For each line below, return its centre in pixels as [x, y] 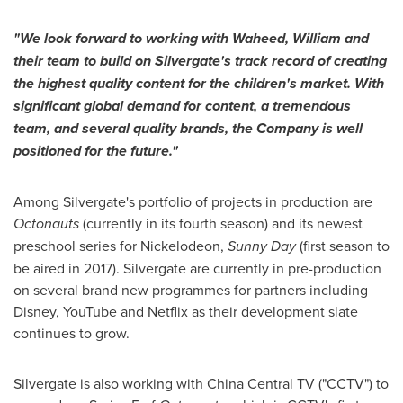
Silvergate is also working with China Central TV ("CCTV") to [201, 384]
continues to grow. [72, 333]
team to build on [99, 61]
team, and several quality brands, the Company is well [188, 129]
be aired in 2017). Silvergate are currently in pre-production [197, 269]
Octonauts [46, 224]
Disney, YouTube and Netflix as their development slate [186, 312]
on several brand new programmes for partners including [191, 290]
